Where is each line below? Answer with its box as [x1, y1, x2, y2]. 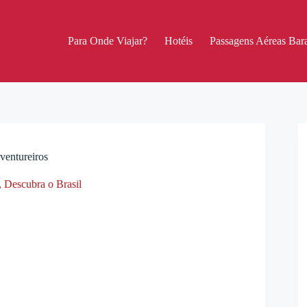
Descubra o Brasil [4, 178, 82, 191]
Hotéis [164, 35, 193, 47]
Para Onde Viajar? [68, 35, 148, 47]
